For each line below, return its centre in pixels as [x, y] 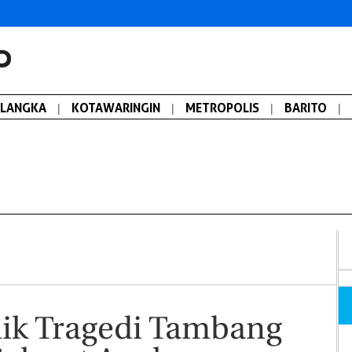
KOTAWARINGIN [116, 108]
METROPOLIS [222, 108]
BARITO [306, 108]
